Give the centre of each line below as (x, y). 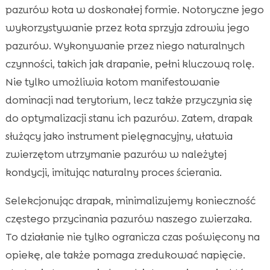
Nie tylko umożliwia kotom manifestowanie (112, 82)
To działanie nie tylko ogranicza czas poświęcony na (132, 237)
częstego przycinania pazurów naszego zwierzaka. (128, 218)
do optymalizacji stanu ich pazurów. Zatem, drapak (129, 118)
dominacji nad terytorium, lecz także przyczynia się (129, 100)
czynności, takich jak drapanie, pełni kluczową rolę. (130, 64)
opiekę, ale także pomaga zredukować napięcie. (125, 255)
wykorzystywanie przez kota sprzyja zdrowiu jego (127, 27)
